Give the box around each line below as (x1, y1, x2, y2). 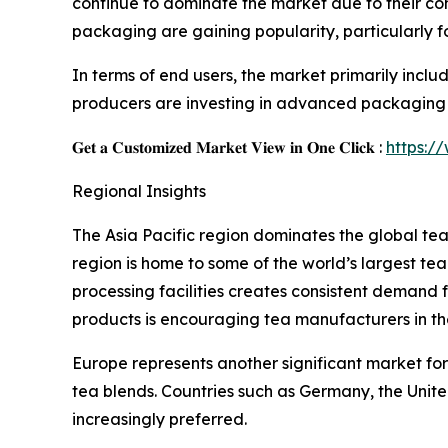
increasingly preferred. (72, 409, 247, 430)
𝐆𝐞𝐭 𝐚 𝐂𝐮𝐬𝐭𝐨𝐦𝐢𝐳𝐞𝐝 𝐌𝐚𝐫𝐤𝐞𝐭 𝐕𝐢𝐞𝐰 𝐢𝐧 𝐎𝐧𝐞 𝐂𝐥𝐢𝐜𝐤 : (72, 137, 386, 158)
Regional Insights (72, 181, 206, 202)
